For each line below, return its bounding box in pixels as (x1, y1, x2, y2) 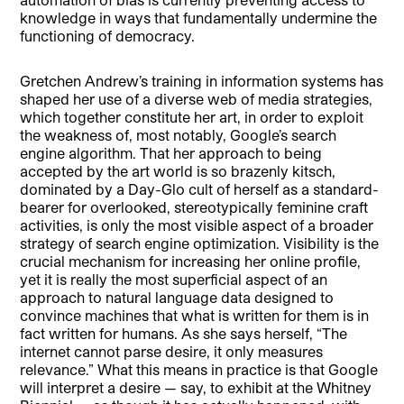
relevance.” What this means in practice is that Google (20, 360, 379, 378)
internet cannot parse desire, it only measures (20, 342, 324, 360)
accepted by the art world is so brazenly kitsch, (20, 161, 336, 179)
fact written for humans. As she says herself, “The (20, 324, 348, 342)
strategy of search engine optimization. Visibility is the (20, 234, 380, 252)
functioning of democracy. (20, 26, 196, 44)
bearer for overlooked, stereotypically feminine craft (20, 197, 369, 216)
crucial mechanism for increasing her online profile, (20, 252, 362, 270)
